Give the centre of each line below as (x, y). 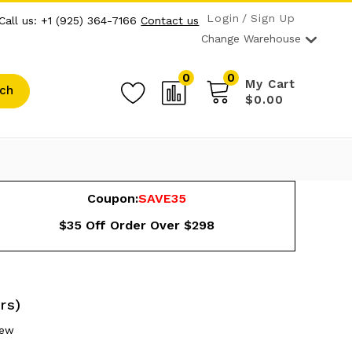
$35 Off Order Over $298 (136, 225)
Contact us (170, 20)
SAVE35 (162, 198)
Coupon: (112, 198)
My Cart (271, 84)
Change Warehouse (251, 38)
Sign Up (273, 18)
